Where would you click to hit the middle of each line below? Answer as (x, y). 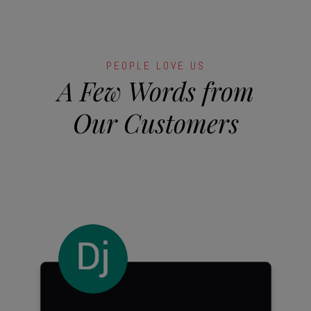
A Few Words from (155, 90)
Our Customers (155, 122)
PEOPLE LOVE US (155, 65)
